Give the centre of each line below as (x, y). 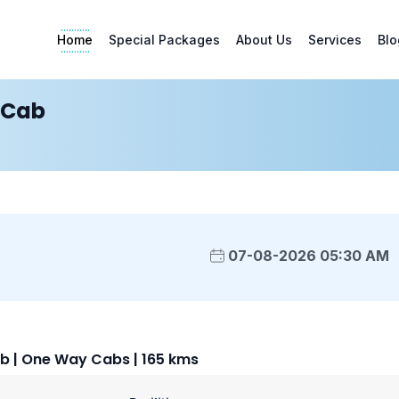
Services (335, 40)
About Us (264, 40)
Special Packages (164, 40)
